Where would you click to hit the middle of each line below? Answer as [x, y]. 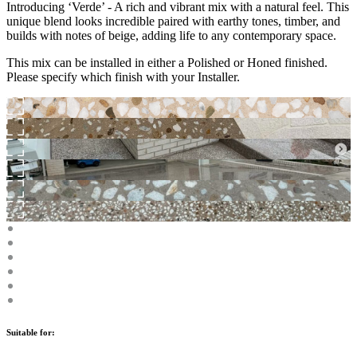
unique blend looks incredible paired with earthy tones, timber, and [173, 21]
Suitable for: [31, 332]
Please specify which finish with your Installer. [123, 76]
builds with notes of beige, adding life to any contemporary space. [171, 35]
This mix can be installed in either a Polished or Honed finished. [167, 62]
